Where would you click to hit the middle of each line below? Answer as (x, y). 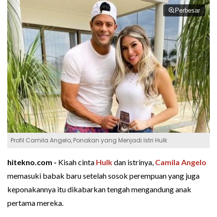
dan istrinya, (134, 162)
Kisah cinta (77, 162)
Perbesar (187, 10)
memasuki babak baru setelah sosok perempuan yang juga (103, 175)
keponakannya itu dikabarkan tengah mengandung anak (99, 189)
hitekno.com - (33, 162)
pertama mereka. (35, 202)
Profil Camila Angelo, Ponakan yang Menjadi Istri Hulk (89, 140)
